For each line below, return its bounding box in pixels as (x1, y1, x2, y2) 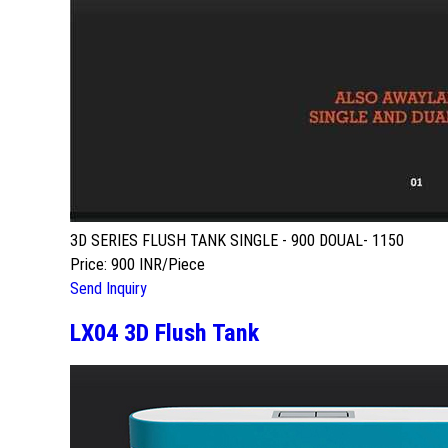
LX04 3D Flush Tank (70, 318, 259, 347)
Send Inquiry (70, 278, 147, 298)
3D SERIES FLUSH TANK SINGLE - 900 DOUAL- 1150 (70, 230, 404, 250)
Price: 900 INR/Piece (70, 254, 205, 274)
